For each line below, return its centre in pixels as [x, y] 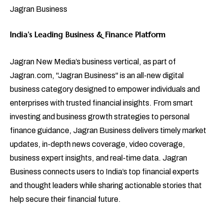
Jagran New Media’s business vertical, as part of [93, 62]
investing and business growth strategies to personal [100, 117]
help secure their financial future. [65, 199]
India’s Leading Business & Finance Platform [88, 35]
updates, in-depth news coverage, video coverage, [97, 144]
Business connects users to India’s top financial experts [104, 172]
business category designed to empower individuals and [105, 89]
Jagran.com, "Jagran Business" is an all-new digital [97, 76]
